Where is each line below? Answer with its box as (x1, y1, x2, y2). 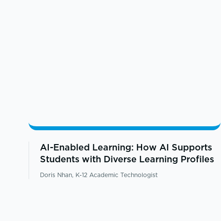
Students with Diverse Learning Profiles (39, 152, 214, 165)
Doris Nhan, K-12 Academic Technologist (39, 170, 158, 179)
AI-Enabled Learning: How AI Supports (39, 141, 212, 153)
